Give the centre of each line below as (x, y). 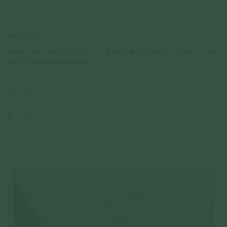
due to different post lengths (48, 61)
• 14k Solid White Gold (39, 12)
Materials (22, 91)
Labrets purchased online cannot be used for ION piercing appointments (112, 51)
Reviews (20, 116)
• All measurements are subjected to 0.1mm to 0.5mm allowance (96, 22)
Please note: (26, 36)
